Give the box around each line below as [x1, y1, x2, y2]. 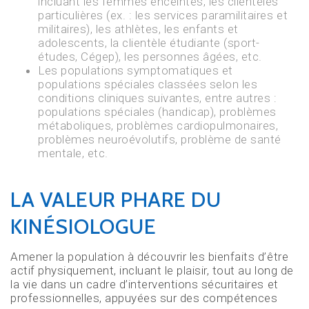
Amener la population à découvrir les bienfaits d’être [10, 249, 289, 263]
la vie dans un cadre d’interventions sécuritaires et [10, 277, 279, 291]
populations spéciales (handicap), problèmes [38, 104, 277, 119]
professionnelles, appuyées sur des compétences [10, 290, 278, 305]
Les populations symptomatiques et [38, 63, 233, 77]
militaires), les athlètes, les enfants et [38, 21, 239, 36]
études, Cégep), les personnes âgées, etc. [38, 49, 262, 63]
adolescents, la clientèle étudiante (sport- [38, 35, 260, 50]
